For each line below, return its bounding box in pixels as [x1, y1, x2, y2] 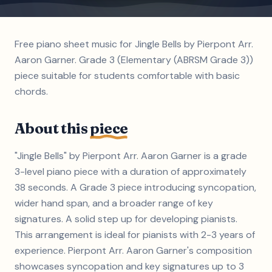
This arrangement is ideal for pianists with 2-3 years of [15, 228, 255, 241]
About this [15, 120, 90, 137]
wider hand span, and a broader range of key [15, 197, 213, 209]
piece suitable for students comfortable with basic [15, 69, 240, 82]
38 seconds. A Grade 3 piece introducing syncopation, [15, 181, 256, 194]
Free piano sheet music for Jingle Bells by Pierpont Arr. [15, 38, 253, 50]
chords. [15, 85, 48, 98]
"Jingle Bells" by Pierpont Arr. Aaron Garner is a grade [15, 149, 247, 162]
